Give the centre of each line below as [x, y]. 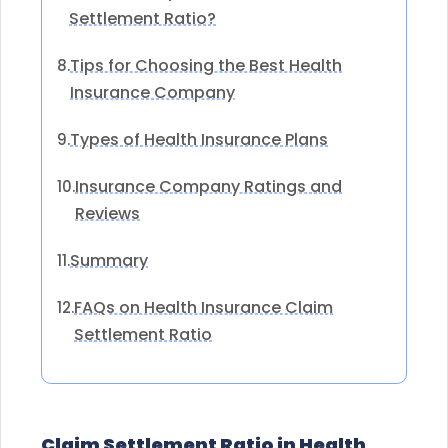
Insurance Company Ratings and [208, 186]
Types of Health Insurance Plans [199, 139]
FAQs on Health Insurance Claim [203, 307]
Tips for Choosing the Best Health [206, 65]
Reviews [107, 213]
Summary [109, 260]
